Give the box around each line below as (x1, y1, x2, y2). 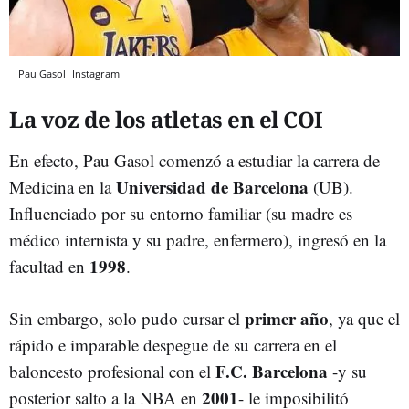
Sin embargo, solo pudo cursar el (9, 306, 245, 330)
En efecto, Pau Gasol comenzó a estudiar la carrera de (9, 148, 380, 172)
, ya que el (329, 306, 400, 330)
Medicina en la (9, 174, 111, 198)
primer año (245, 305, 329, 330)
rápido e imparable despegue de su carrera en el (9, 332, 337, 356)
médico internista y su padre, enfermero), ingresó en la (9, 227, 386, 251)
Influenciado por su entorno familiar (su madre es (9, 201, 352, 225)
